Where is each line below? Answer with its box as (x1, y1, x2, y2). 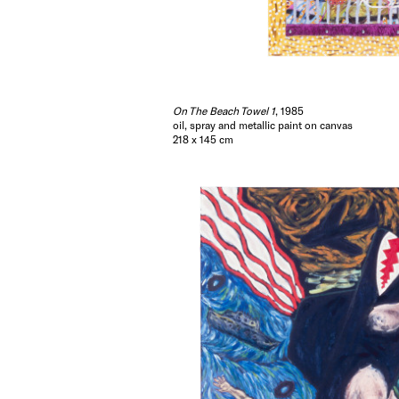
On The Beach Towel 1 (173, 104, 275, 118)
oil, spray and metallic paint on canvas (173, 118, 353, 132)
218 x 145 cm (173, 133, 233, 146)
